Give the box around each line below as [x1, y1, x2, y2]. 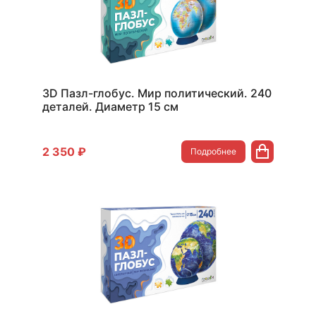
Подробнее [190, 146, 236, 157]
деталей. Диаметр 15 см [42, 99, 178, 114]
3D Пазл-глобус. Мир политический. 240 [42, 86, 272, 100]
